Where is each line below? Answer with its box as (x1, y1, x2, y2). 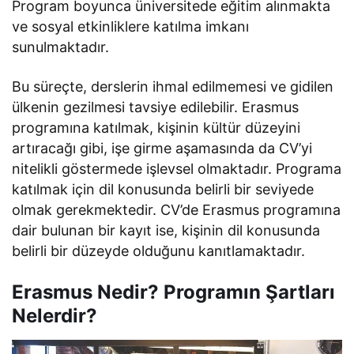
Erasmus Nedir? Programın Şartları (12, 280, 335, 303)
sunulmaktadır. (12, 38, 109, 55)
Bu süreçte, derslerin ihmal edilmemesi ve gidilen (12, 77, 334, 95)
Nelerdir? (12, 303, 97, 327)
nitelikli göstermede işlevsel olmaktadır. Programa (12, 160, 342, 177)
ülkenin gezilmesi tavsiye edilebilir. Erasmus (12, 98, 299, 115)
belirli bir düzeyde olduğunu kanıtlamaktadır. (12, 242, 306, 259)
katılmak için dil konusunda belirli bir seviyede (12, 180, 314, 198)
